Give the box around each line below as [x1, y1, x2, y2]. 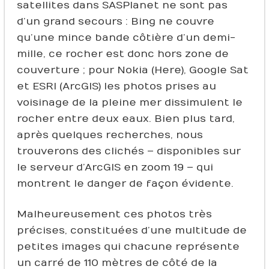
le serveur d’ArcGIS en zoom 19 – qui [16, 161, 213, 174]
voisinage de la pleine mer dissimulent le [16, 96, 243, 109]
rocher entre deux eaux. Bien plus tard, [16, 112, 235, 125]
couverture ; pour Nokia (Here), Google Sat [16, 64, 249, 76]
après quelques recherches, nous [16, 128, 203, 141]
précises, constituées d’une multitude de [16, 224, 247, 237]
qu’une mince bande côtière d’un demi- [16, 31, 235, 44]
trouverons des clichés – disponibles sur [16, 145, 241, 157]
